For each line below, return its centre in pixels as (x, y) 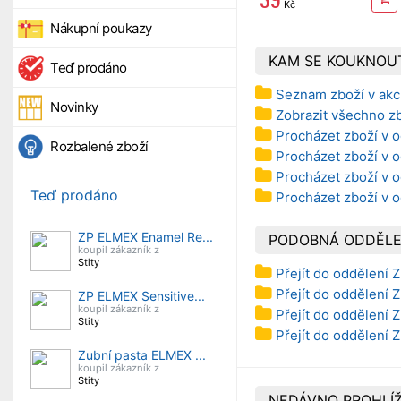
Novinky (74, 107)
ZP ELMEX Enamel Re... (145, 237)
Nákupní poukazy (101, 28)
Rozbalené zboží (99, 146)
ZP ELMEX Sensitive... (141, 296)
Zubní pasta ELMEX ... (142, 355)
